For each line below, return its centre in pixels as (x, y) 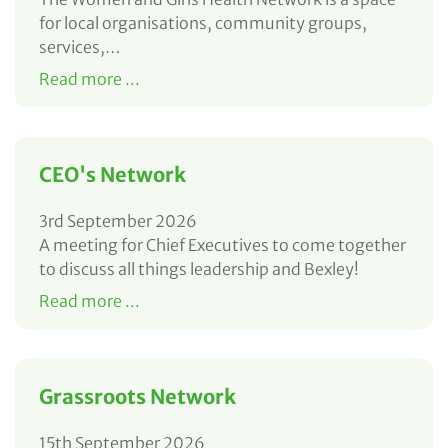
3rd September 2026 (118, 220)
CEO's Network (112, 174)
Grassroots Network (137, 396)
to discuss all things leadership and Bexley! (199, 268)
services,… (79, 46)
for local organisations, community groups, (203, 22)
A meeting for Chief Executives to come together (222, 244)
